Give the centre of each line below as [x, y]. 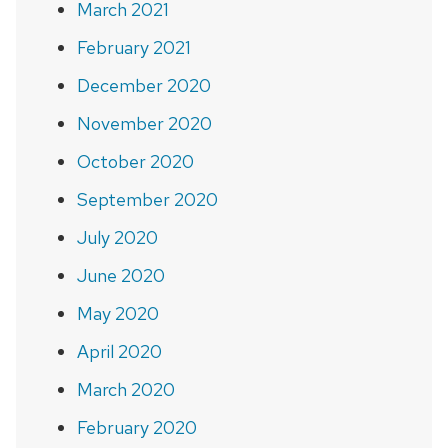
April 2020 [119, 351]
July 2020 [117, 237]
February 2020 [136, 427]
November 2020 [144, 123]
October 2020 [135, 161]
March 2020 [125, 389]
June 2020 [120, 275]
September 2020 [147, 199]
